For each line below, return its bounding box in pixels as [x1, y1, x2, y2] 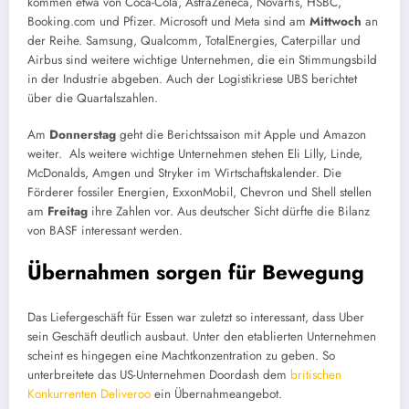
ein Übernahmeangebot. [151, 385, 282, 404]
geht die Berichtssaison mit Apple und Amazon [116, 125, 366, 143]
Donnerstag [49, 125, 116, 143]
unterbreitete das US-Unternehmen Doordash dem [27, 366, 290, 384]
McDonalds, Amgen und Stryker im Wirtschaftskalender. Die [27, 163, 341, 182]
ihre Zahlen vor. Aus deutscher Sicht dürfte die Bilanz [91, 202, 370, 220]
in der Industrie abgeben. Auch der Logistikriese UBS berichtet [27, 69, 357, 88]
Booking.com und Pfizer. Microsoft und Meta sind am [27, 12, 309, 30]
